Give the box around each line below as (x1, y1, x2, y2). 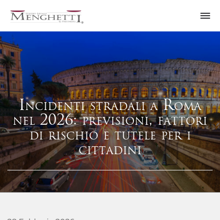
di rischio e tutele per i (29, 128, 191, 143)
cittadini (79, 142, 141, 158)
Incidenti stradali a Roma (19, 98, 201, 114)
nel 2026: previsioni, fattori (13, 113, 207, 129)
